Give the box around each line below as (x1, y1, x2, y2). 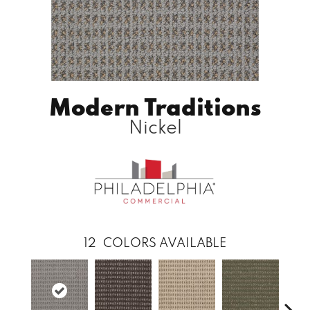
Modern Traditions (48, 90, 262, 122)
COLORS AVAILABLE (103, 234, 226, 250)
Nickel (128, 113, 182, 138)
